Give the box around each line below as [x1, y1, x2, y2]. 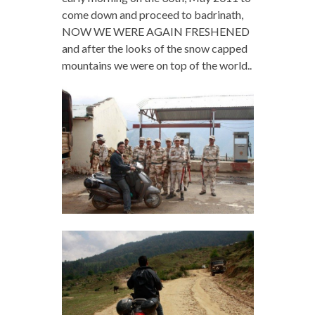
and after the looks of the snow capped [61, 41, 247, 55]
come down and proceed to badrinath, [61, 7, 243, 21]
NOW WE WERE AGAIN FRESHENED [61, 24, 250, 38]
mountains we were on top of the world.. [61, 58, 252, 72]
